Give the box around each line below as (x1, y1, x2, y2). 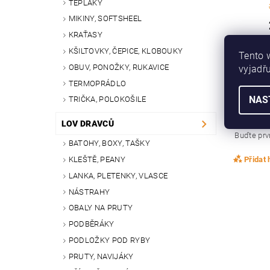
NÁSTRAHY (68, 187, 110, 196)
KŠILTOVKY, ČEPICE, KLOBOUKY (68, 46, 183, 55)
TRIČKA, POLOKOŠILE (68, 95, 146, 104)
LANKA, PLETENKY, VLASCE (68, 171, 168, 180)
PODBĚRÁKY (68, 219, 115, 229)
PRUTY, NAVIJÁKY (68, 251, 134, 261)
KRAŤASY (68, 30, 103, 40)
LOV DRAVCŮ (61, 119, 114, 129)
